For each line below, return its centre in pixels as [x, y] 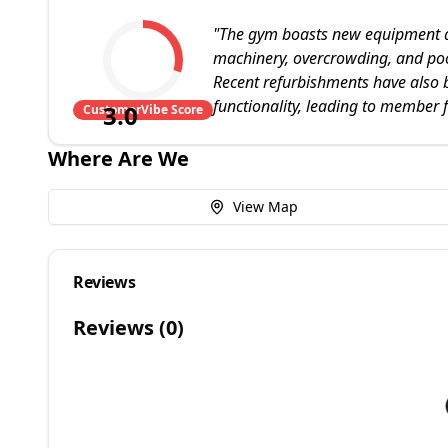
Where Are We [118, 158]
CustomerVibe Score [143, 109]
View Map [265, 206]
